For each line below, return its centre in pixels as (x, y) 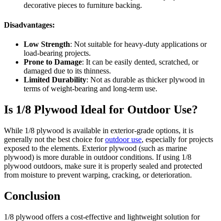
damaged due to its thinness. (67, 71)
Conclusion (32, 196)
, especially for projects (177, 139)
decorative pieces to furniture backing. (83, 5)
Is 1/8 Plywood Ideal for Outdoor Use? (101, 109)
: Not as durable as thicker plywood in (146, 79)
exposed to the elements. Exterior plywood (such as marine (95, 148)
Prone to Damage (53, 62)
